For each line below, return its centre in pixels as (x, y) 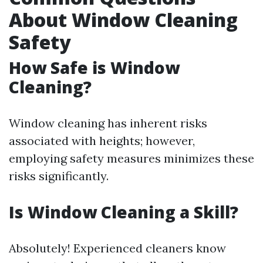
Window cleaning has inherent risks (108, 123)
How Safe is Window (94, 67)
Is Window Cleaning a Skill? (124, 212)
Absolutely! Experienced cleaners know (117, 248)
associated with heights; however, (102, 140)
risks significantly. (59, 176)
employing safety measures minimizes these (131, 158)
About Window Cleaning (123, 19)
